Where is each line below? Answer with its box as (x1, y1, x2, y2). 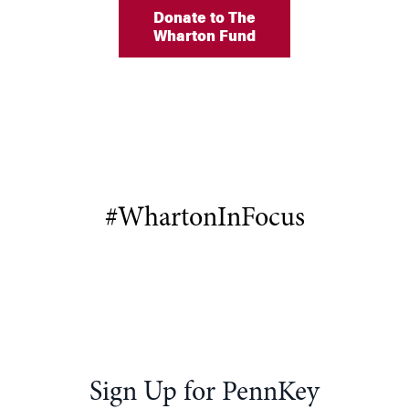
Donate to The (153, 12, 256, 27)
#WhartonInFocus (104, 205, 305, 234)
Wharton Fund (153, 30, 256, 46)
